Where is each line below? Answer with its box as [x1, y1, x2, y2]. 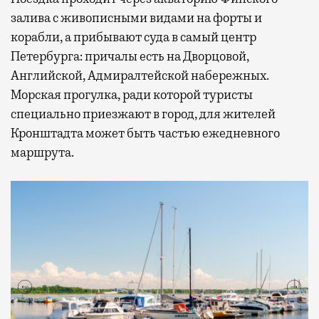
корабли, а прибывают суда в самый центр [11, 28, 256, 45]
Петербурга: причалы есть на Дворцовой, [11, 48, 249, 64]
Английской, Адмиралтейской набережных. [11, 67, 269, 83]
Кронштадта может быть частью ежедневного [11, 125, 280, 141]
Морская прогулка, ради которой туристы [11, 86, 253, 103]
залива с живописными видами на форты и [11, 9, 262, 26]
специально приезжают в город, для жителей [11, 105, 276, 122]
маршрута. [11, 144, 74, 160]
